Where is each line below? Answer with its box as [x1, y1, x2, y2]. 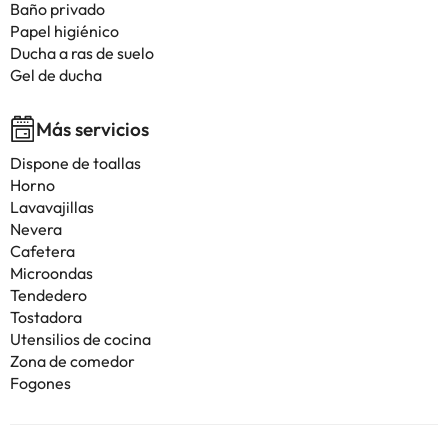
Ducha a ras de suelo [10, 43, 154, 63]
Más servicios [36, 117, 149, 141]
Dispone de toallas [10, 153, 141, 173]
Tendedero [10, 285, 87, 305]
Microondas [10, 263, 93, 283]
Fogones [10, 373, 71, 393]
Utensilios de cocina [10, 329, 151, 349]
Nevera [10, 219, 62, 239]
